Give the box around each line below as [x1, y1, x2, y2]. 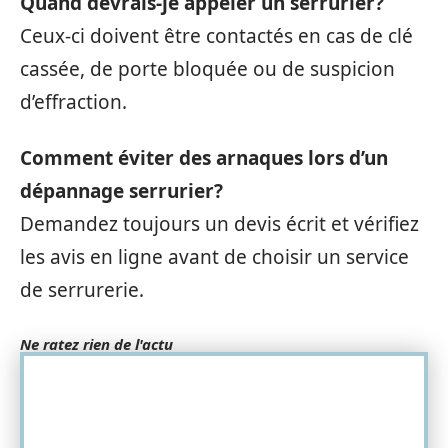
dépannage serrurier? [20, 177, 223, 204]
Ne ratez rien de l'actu [20, 333, 173, 354]
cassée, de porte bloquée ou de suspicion [20, 56, 395, 83]
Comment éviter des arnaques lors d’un [20, 144, 388, 171]
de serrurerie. [20, 276, 144, 303]
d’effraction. [20, 89, 127, 116]
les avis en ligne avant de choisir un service [20, 243, 409, 270]
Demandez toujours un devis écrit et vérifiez [20, 210, 419, 237]
